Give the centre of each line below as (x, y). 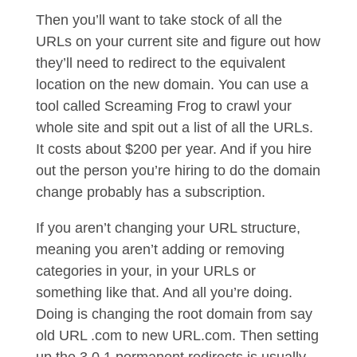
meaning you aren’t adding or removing (160, 249)
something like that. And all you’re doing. (164, 292)
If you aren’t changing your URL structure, (168, 228)
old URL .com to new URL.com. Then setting (177, 335)
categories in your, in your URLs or (145, 271)
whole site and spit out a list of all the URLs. (174, 127)
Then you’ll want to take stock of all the (159, 20)
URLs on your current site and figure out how (178, 41)
